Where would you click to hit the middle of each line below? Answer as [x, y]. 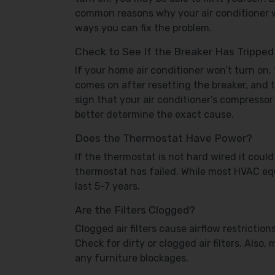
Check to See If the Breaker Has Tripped [174, 52]
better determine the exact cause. [154, 114]
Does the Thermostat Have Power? [164, 138]
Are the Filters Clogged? [135, 210]
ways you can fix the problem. [143, 28]
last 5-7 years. [107, 186]
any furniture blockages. [132, 258]
